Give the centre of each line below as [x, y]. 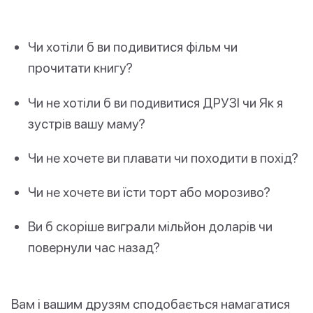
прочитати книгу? [80, 68]
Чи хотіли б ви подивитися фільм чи [133, 47]
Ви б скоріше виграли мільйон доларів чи [150, 226]
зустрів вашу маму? [87, 123]
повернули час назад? [94, 247]
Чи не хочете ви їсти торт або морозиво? [149, 191]
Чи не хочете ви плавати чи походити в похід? [163, 157]
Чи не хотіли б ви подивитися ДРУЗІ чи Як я [155, 102]
